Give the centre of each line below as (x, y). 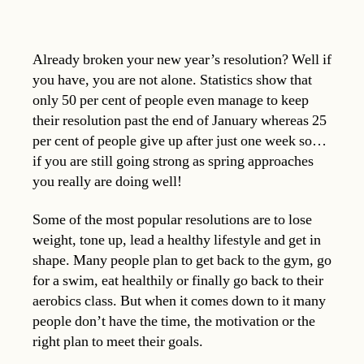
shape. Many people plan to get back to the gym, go (182, 261)
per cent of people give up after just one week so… (181, 141)
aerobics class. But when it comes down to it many (179, 301)
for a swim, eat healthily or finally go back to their (178, 281)
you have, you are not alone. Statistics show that (172, 80)
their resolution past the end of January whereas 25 (180, 120)
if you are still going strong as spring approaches (173, 161)
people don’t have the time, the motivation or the (174, 322)
